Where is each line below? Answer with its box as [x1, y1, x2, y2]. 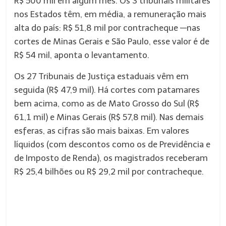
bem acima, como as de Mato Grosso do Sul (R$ [14, 98, 200, 108]
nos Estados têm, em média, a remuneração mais [14, 9, 207, 19]
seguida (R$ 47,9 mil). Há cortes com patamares [14, 85, 200, 95]
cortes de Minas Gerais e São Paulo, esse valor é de [14, 36, 210, 46]
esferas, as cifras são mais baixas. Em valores [14, 126, 190, 136]
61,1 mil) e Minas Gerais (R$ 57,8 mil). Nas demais [14, 112, 204, 122]
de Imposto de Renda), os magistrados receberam [14, 153, 208, 163]
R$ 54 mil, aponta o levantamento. [14, 50, 150, 60]
